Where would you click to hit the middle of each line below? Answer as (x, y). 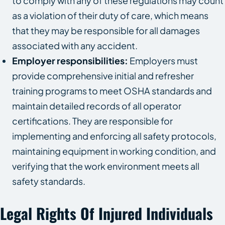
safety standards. (49, 181)
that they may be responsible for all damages (106, 30)
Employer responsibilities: (70, 60)
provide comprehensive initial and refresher (103, 75)
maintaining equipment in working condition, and (114, 151)
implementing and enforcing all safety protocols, (114, 136)
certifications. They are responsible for (92, 121)
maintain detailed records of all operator (97, 105)
